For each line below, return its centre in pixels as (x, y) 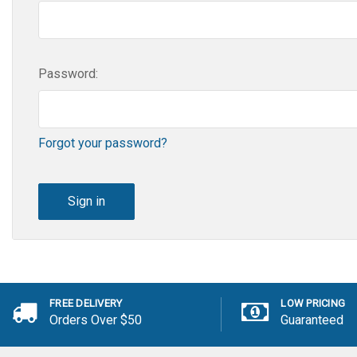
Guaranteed (312, 320)
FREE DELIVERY (86, 304)
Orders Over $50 (96, 320)
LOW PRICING (313, 304)
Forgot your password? (103, 143)
